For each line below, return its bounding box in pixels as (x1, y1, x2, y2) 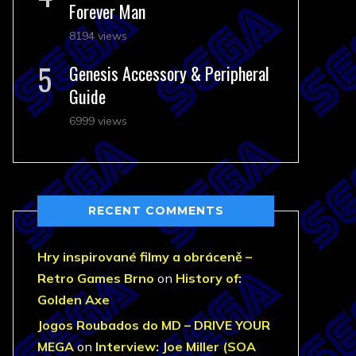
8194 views (69, 29, 127, 43)
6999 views (69, 114, 127, 128)
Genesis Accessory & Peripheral (69, 60, 269, 86)
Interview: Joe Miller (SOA (95, 339, 256, 354)
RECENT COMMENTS (87, 203, 224, 218)
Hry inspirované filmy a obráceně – (37, 249, 252, 265)
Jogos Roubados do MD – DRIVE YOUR (37, 317, 270, 333)
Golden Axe (37, 292, 110, 308)
